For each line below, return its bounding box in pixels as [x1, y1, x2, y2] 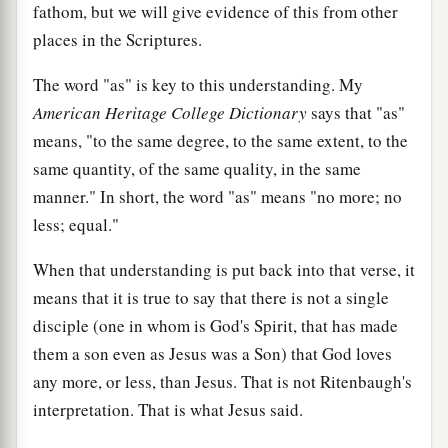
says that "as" [307, 100, 405, 124]
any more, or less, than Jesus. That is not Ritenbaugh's [33, 369, 412, 393]
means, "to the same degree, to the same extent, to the [33, 128, 408, 152]
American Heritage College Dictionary [33, 100, 307, 124]
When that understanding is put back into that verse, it [33, 257, 415, 281]
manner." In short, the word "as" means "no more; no [33, 184, 402, 208]
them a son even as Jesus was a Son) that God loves [33, 341, 392, 365]
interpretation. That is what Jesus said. [33, 397, 303, 421]
